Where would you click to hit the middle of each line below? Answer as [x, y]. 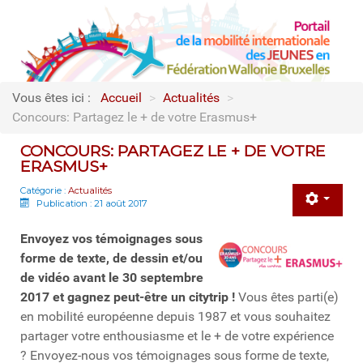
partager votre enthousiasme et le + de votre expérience [177, 335]
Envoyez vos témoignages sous [111, 238]
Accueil [121, 97]
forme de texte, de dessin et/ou [111, 258]
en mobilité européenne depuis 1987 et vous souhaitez [175, 316]
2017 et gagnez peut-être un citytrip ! [128, 297]
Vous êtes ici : [55, 97]
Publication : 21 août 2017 [92, 203]
